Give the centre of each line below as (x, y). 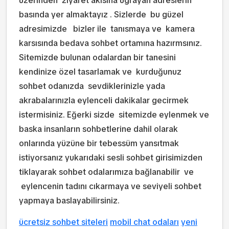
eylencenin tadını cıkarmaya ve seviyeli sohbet (110, 186)
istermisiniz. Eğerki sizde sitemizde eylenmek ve (114, 115)
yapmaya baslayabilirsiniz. (69, 201)
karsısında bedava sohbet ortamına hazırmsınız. (110, 43)
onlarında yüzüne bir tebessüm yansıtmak (99, 143)
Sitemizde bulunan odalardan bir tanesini (97, 58)
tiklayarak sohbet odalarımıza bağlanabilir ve (106, 172)
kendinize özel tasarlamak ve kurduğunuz (100, 72)
